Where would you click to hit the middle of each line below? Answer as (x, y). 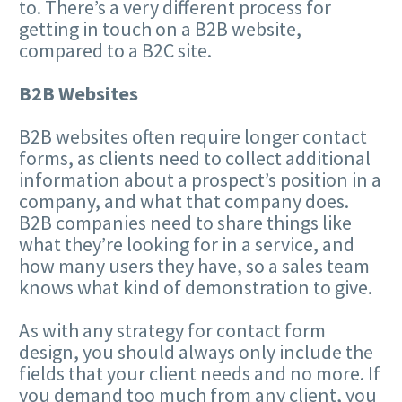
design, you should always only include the (196, 352)
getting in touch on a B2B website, (160, 28)
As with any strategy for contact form (172, 331)
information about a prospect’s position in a (200, 179)
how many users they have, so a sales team (194, 265)
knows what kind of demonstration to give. (196, 287)
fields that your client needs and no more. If (200, 374)
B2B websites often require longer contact (193, 136)
